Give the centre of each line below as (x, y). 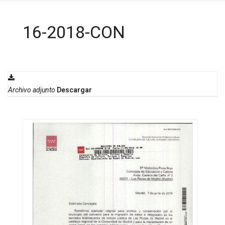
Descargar (74, 90)
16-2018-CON (74, 32)
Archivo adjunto (32, 90)
